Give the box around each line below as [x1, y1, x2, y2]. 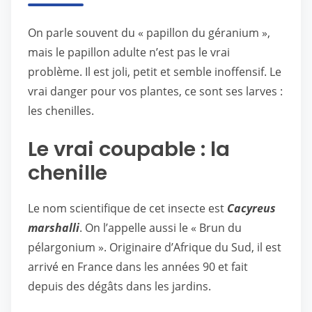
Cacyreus [227, 201, 276, 216]
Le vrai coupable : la [28, 135, 230, 163]
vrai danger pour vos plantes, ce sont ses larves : [28, 84, 283, 99]
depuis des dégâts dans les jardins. [28, 279, 211, 294]
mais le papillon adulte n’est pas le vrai [28, 45, 230, 60]
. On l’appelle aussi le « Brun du [79, 220, 242, 235]
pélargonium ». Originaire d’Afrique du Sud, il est [28, 240, 281, 255]
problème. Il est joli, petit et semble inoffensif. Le [28, 64, 281, 79]
